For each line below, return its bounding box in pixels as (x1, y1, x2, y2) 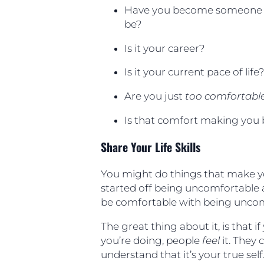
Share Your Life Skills (101, 138, 201, 156)
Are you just (124, 90, 186, 103)
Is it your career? (124, 42, 206, 54)
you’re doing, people (101, 235, 203, 247)
